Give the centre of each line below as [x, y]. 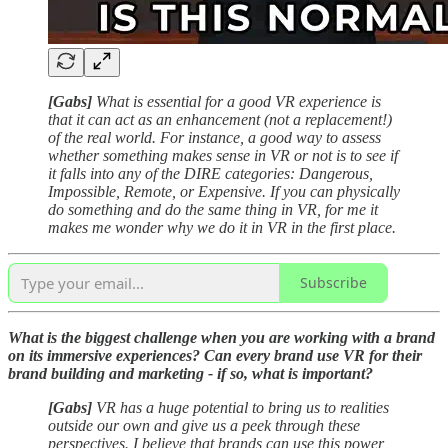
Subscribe [333, 283]
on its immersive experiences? [104, 355]
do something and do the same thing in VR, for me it [213, 209]
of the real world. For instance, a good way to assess [214, 137]
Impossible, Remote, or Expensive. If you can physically [224, 191]
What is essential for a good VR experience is [238, 101]
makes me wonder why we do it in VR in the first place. [222, 227]
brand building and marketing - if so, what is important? [190, 373]
